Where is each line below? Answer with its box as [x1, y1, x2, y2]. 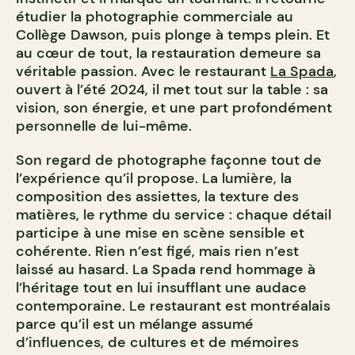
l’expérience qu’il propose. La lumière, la [16, 168, 292, 188]
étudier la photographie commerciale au [16, 6, 293, 26]
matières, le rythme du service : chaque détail [16, 204, 331, 224]
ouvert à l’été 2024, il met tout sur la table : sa [16, 79, 328, 99]
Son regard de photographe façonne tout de [16, 150, 322, 170]
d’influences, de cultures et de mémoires [16, 332, 299, 352]
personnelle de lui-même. [16, 116, 192, 136]
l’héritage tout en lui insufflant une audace [16, 277, 307, 297]
